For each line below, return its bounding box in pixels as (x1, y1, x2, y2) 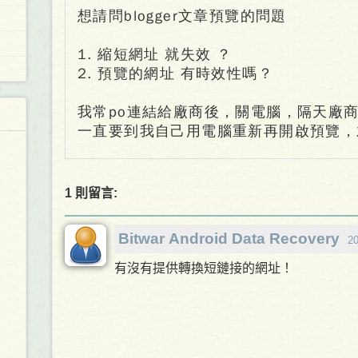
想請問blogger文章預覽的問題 (78, 6, 287, 25)
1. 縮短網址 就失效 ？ (78, 45, 233, 63)
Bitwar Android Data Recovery (118, 230, 340, 248)
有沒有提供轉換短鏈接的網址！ (114, 261, 293, 276)
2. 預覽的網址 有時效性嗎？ (78, 64, 273, 82)
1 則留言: (65, 186, 117, 201)
